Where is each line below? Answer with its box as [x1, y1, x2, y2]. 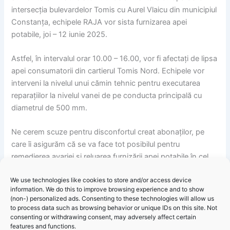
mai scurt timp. [11, 164, 63, 174]
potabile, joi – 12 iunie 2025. [11, 29, 108, 39]
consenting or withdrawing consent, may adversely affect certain [10, 213, 196, 221]
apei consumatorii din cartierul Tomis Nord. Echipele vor [11, 66, 205, 75]
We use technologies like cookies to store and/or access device [10, 176, 191, 184]
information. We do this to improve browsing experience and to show [10, 185, 204, 193]
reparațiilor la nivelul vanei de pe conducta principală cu [11, 90, 202, 100]
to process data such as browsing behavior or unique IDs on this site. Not [10, 204, 217, 212]
